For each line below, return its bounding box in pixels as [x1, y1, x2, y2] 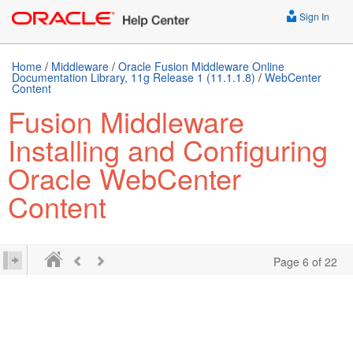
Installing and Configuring [8, 129, 328, 169]
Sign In [297, 9, 329, 23]
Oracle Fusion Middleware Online [118, 58, 284, 74]
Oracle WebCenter [8, 158, 241, 198]
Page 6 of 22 [273, 254, 337, 269]
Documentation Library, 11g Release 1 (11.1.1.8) [12, 69, 255, 85]
